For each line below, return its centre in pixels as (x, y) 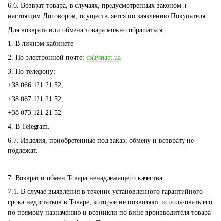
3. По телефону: (32, 71)
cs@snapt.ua (104, 57)
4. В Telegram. (29, 127)
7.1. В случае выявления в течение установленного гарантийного (105, 192)
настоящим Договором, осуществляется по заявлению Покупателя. (108, 16)
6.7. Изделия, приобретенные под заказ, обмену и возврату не (101, 140)
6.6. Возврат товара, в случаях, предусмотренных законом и (97, 6)
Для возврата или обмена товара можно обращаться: (86, 30)
